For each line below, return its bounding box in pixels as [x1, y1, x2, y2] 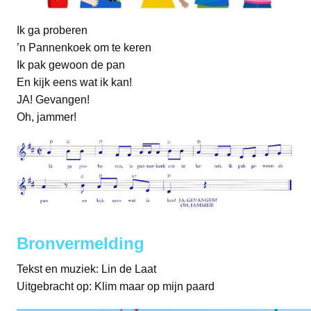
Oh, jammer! [17, 111, 76, 124]
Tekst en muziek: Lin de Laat [17, 263, 156, 276]
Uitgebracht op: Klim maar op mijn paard [17, 280, 215, 293]
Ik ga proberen [17, 24, 87, 37]
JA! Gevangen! [17, 94, 90, 106]
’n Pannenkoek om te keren [17, 42, 151, 54]
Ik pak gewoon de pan [17, 59, 125, 72]
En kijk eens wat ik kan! [17, 76, 132, 89]
